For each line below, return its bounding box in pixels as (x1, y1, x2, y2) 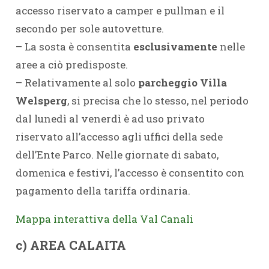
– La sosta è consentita (15, 39, 133, 53)
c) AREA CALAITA (15, 237, 126, 253)
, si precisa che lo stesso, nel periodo (67, 93, 249, 107)
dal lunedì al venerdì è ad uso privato (15, 111, 205, 125)
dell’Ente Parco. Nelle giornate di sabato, (15, 147, 219, 162)
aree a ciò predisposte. (15, 57, 128, 71)
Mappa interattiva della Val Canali (15, 211, 193, 226)
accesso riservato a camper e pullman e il (15, 3, 225, 17)
